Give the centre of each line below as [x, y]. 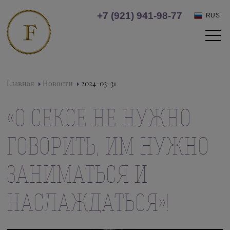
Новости [58, 83]
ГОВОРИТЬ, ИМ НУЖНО [108, 146]
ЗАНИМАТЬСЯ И [78, 174]
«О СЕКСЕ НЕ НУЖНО [99, 117]
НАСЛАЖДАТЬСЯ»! [88, 202]
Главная [21, 83]
